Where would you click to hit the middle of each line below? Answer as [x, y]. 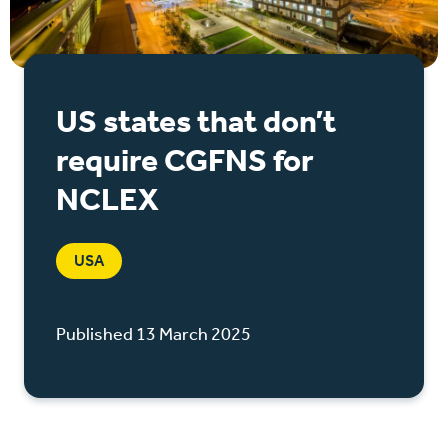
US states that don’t [196, 120]
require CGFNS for [185, 159]
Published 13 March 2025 [153, 333]
